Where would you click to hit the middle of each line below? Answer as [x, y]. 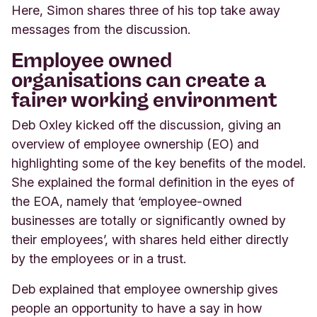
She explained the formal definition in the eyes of [153, 182]
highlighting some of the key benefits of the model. [158, 163]
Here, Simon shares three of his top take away [146, 10]
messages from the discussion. [101, 29]
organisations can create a [138, 80]
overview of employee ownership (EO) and [135, 144]
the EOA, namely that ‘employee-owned [127, 201]
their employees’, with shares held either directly [150, 239]
